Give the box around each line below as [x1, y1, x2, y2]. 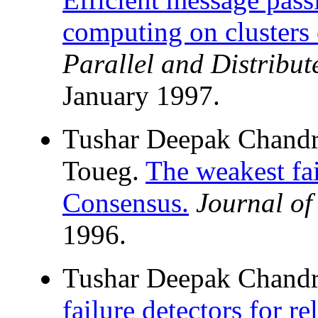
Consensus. [62, 187, 189, 219]
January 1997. [62, 80, 220, 111]
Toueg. [62, 155, 146, 187]
